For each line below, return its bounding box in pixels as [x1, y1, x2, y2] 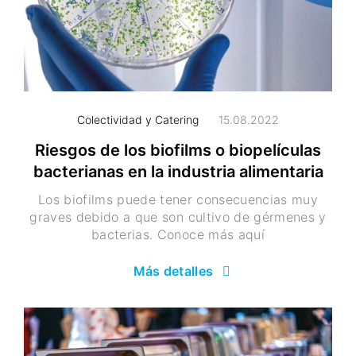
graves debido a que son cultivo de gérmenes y [29, 209, 327, 226]
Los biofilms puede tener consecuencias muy [37, 192, 319, 208]
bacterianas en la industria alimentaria [33, 162, 323, 182]
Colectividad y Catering [77, 113, 199, 127]
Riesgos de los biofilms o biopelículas [35, 141, 321, 161]
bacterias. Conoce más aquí [91, 226, 265, 243]
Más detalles [133, 263, 214, 280]
